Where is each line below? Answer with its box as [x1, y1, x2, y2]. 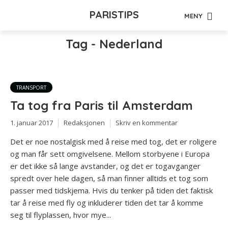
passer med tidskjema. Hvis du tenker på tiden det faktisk [10, 185, 213, 195]
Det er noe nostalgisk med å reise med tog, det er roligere [10, 136, 217, 147]
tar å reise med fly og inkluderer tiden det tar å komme [10, 197, 203, 208]
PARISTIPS [89, 8, 139, 21]
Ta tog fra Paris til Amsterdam [10, 98, 193, 113]
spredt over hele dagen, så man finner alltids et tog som [10, 173, 208, 183]
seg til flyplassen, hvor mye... [10, 209, 111, 220]
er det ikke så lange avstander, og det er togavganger [10, 160, 201, 171]
